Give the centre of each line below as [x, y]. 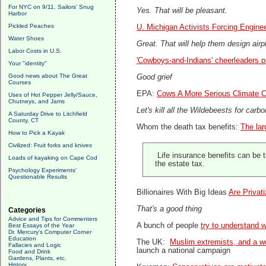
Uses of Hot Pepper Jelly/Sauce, [53, 95]
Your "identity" [28, 63]
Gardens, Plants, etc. [37, 258]
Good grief [155, 77]
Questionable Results [38, 177]
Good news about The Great [48, 76]
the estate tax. [180, 164]
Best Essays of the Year [41, 225]
